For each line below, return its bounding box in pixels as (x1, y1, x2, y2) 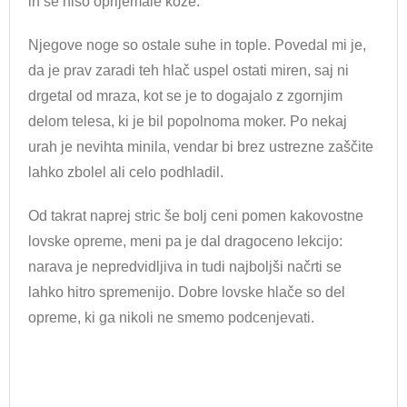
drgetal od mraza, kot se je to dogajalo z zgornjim (28, 87, 342, 104)
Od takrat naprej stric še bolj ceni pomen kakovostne (28, 207, 363, 223)
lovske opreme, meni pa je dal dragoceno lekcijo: (28, 233, 342, 249)
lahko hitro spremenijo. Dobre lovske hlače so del (28, 283, 345, 300)
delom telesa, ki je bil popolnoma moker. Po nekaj (28, 113, 347, 129)
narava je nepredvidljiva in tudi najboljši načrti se (28, 258, 342, 274)
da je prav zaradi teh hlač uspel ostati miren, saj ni (28, 62, 349, 78)
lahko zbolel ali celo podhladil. (28, 164, 223, 180)
